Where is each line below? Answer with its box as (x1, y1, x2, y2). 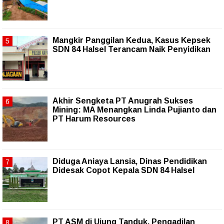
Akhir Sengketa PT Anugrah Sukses (52, 96, 193, 105)
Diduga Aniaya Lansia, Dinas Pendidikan (52, 157, 207, 166)
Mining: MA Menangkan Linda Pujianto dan (52, 105, 216, 114)
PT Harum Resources (52, 114, 135, 123)
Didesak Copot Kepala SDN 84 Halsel (52, 166, 194, 175)
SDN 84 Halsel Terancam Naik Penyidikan (52, 45, 210, 54)
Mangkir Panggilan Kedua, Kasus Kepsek (52, 36, 210, 45)
